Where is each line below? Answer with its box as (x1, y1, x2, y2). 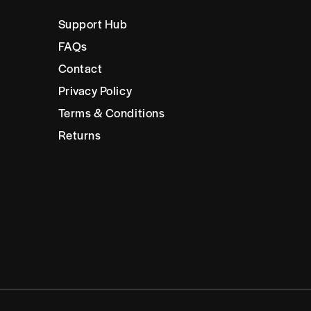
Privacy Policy (58, 82, 133, 99)
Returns (58, 126, 101, 144)
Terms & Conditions (58, 104, 165, 121)
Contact (58, 60, 103, 77)
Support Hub (58, 15, 128, 33)
